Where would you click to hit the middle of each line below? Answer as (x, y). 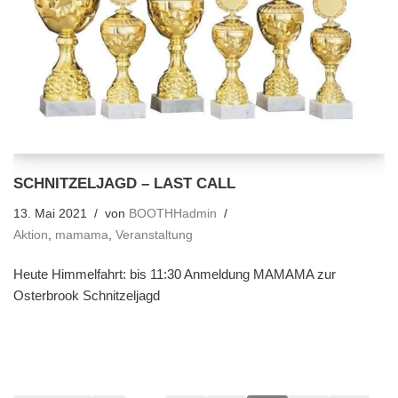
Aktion (31, 235)
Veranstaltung (154, 235)
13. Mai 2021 (50, 213)
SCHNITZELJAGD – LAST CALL (124, 183)
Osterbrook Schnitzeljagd (87, 295)
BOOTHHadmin (173, 213)
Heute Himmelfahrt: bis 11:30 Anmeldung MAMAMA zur (175, 274)
